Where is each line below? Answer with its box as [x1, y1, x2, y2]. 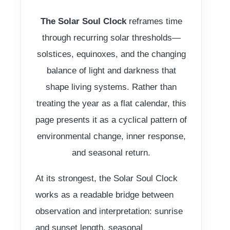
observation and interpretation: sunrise [35, 206, 183, 216]
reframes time [126, 16, 182, 26]
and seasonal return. [72, 147, 150, 158]
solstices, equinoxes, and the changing [36, 49, 186, 59]
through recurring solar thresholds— [42, 32, 181, 43]
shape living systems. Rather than [46, 82, 177, 92]
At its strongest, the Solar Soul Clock [35, 173, 178, 183]
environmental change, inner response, [36, 131, 186, 141]
